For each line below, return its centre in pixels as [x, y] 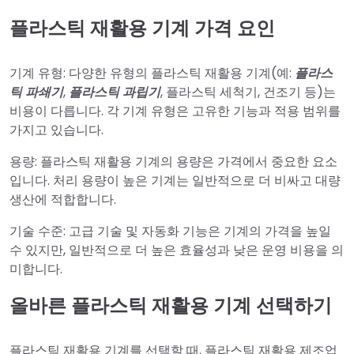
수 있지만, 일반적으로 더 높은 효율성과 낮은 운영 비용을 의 [177, 250]
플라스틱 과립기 [115, 92]
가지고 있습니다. [56, 130]
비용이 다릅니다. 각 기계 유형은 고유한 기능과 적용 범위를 [175, 111]
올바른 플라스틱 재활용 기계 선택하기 [171, 306]
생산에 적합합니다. [63, 200]
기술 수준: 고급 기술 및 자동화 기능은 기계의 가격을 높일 [170, 232]
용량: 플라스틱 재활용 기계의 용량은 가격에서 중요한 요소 [173, 162]
